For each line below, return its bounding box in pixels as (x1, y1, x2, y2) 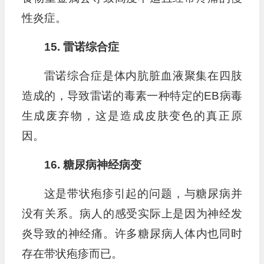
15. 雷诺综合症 (44, 41, 119, 54)
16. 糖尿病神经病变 (44, 159, 141, 171)
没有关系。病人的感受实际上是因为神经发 (21, 207, 242, 220)
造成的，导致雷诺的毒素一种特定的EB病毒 (21, 90, 242, 103)
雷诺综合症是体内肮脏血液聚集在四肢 (44, 70, 242, 82)
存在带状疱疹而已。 (21, 247, 123, 260)
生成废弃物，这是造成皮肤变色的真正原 (21, 110, 242, 123)
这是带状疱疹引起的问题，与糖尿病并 (44, 187, 242, 200)
